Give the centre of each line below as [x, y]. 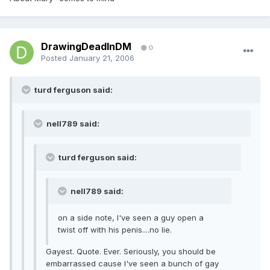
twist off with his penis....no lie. [115, 230]
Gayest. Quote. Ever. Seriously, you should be [131, 252]
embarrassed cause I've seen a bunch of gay [132, 264]
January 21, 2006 [102, 58]
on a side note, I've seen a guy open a [131, 218]
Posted [55, 58]
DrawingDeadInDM [86, 47]
